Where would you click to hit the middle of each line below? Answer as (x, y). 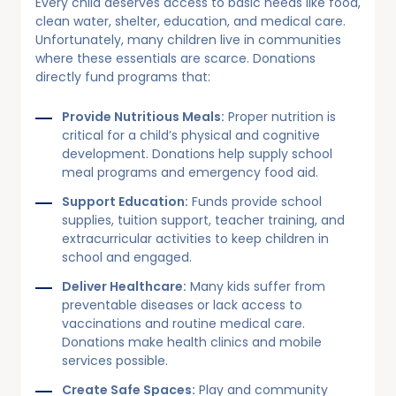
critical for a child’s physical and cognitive (191, 135)
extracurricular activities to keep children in (195, 238)
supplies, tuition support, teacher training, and (203, 220)
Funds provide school (255, 201)
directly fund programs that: (123, 76)
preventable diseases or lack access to (182, 305)
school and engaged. (127, 257)
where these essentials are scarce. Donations (175, 58)
